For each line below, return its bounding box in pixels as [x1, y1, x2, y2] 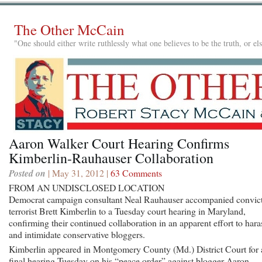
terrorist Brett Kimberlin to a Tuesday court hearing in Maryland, [9, 204, 246, 217]
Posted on [9, 166, 46, 180]
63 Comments [111, 166, 162, 179]
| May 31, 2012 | [46, 166, 111, 179]
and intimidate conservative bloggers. [9, 227, 145, 240]
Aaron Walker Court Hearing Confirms [9, 133, 229, 153]
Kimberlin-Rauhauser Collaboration [9, 148, 213, 167]
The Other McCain [14, 20, 125, 39]
